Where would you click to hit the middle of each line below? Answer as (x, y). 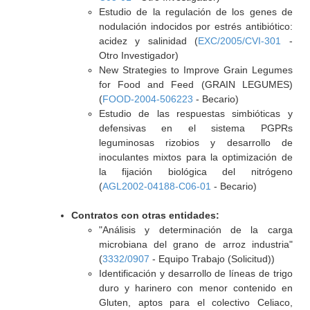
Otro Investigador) (138, 55)
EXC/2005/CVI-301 (240, 41)
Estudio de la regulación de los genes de (195, 12)
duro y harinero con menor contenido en (195, 288)
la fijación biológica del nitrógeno (195, 172)
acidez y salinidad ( (148, 41)
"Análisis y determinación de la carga (195, 230)
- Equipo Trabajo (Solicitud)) (212, 259)
